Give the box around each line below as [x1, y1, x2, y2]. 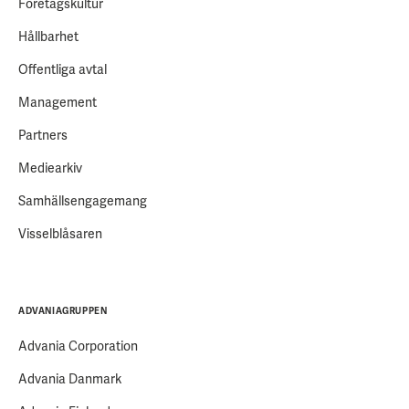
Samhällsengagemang [18, 193, 147, 210]
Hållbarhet [18, 28, 79, 46]
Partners [18, 127, 68, 144]
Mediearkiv [18, 160, 82, 177]
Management [18, 94, 97, 111]
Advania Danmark [18, 371, 121, 388]
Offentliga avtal [18, 61, 107, 79]
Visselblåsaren [18, 225, 102, 243]
